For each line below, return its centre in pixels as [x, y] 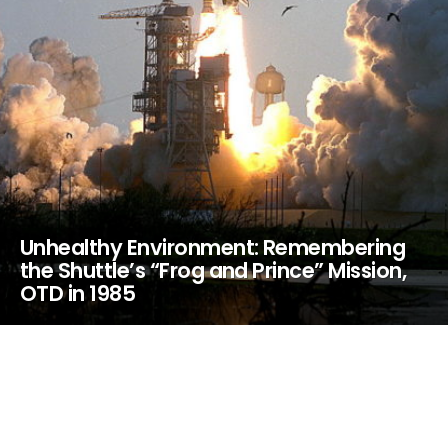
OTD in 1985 [78, 293]
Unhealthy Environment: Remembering [213, 247]
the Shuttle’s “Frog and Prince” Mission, [213, 270]
